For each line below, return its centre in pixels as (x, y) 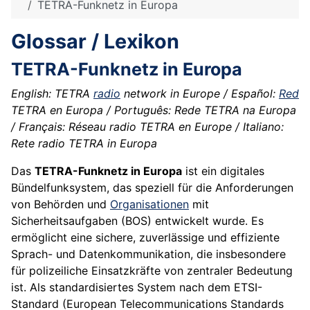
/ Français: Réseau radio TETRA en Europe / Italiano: (147, 127)
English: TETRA (52, 94)
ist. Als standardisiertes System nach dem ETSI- (137, 288)
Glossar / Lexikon (95, 42)
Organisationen (149, 204)
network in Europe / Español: (200, 94)
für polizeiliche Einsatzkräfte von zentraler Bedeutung (152, 271)
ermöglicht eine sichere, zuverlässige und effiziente (145, 238)
